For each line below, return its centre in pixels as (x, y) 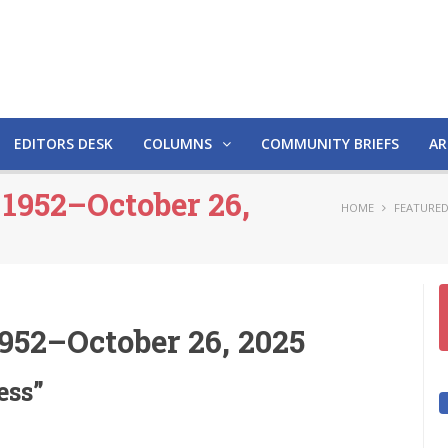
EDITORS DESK (63, 143)
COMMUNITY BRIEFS (330, 143)
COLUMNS (179, 143)
